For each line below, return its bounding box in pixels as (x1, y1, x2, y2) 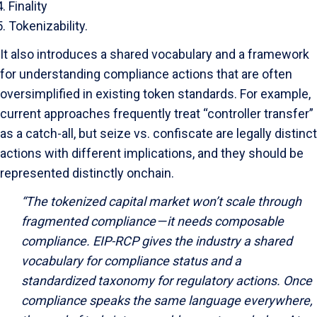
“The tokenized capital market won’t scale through (21, 194, 301, 209)
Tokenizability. (8, 18, 88, 33)
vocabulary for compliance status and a (21, 253, 241, 268)
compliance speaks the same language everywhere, (21, 293, 313, 308)
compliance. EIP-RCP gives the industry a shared (21, 234, 292, 248)
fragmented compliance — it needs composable (21, 214, 284, 229)
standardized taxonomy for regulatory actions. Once (21, 273, 312, 288)
